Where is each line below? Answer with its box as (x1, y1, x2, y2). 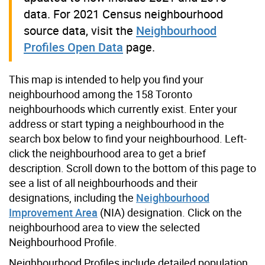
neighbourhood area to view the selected (9, 219, 200, 234)
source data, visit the (24, 22, 136, 38)
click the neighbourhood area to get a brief (9, 146, 206, 160)
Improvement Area (9, 205, 98, 219)
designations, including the (9, 190, 136, 205)
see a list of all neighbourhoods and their (9, 175, 198, 190)
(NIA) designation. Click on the (98, 205, 242, 219)
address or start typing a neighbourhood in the (9, 116, 224, 131)
